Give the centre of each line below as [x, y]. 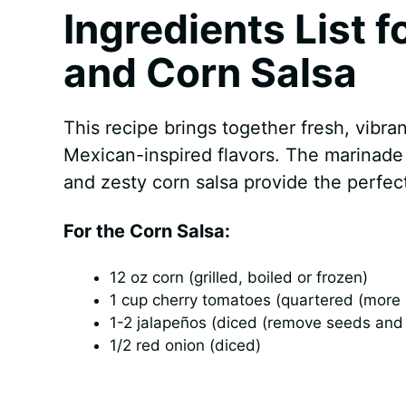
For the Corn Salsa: [146, 231]
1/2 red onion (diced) [185, 345]
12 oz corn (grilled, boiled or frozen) [238, 277]
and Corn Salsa [210, 72]
